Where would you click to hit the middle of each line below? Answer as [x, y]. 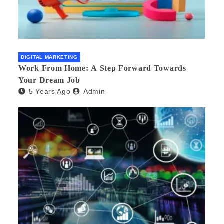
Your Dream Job [49, 80]
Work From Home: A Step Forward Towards [102, 68]
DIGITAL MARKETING [49, 57]
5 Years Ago [50, 91]
